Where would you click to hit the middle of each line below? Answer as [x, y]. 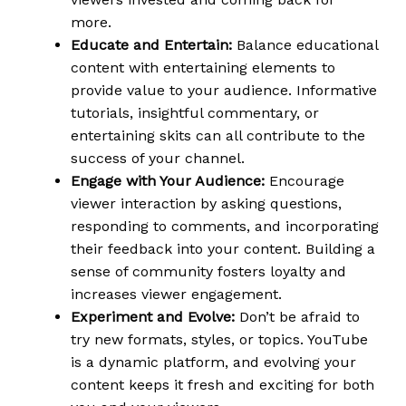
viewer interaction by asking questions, [206, 204]
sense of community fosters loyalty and [208, 272]
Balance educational [305, 45]
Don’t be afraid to [297, 317]
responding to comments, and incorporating [225, 227]
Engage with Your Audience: [168, 181]
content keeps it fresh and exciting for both [222, 385]
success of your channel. [158, 159]
